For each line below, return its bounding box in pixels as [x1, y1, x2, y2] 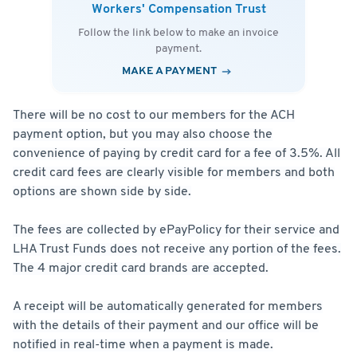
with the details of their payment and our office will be [13, 320, 319, 333]
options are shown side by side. [13, 186, 191, 199]
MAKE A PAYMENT [121, 65, 217, 78]
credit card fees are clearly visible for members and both [13, 167, 335, 180]
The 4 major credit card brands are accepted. [13, 262, 269, 276]
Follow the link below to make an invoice [78, 27, 279, 40]
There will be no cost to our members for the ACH [13, 109, 295, 123]
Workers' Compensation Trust [91, 3, 266, 17]
